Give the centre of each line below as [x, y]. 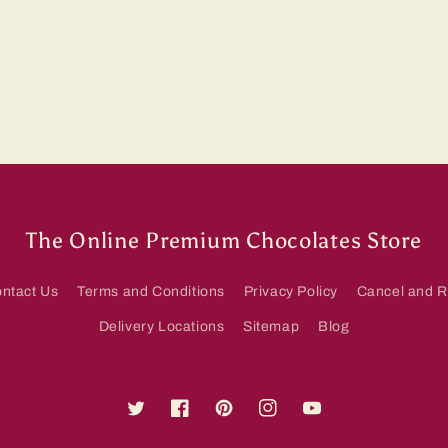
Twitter [149, 419]
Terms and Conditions [151, 292]
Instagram [293, 419]
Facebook [204, 419]
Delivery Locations [161, 327]
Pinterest [245, 419]
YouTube [332, 419]
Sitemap [271, 327]
